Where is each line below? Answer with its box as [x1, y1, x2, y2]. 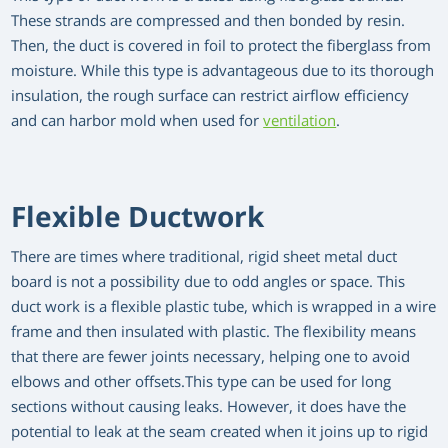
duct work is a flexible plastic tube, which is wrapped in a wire [11, 296, 437, 318]
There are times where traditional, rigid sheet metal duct [11, 246, 398, 268]
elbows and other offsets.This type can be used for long [11, 371, 392, 393]
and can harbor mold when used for [11, 110, 264, 132]
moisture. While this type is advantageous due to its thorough [11, 60, 435, 82]
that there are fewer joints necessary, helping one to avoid [11, 346, 411, 368]
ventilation [263, 110, 337, 132]
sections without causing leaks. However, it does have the [11, 396, 407, 418]
